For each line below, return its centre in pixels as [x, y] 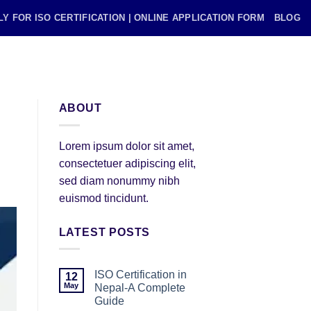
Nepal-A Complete [140, 288]
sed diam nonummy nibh [119, 180]
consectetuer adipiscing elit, [127, 163]
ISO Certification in [140, 275]
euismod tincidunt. [103, 198]
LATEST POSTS [104, 232]
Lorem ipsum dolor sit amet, [126, 146]
